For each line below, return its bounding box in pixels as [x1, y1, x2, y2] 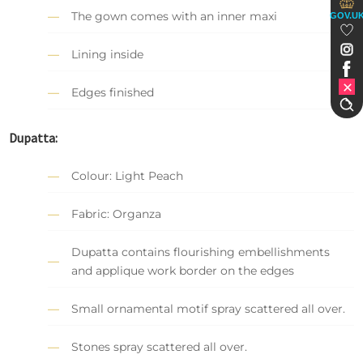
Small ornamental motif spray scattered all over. [71, 301, 346, 316]
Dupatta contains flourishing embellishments [71, 244, 331, 259]
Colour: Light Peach [71, 168, 184, 183]
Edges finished [71, 85, 155, 100]
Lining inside [71, 47, 144, 62]
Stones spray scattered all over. [71, 339, 248, 354]
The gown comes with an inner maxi [71, 9, 278, 24]
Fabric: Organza [71, 206, 162, 221]
